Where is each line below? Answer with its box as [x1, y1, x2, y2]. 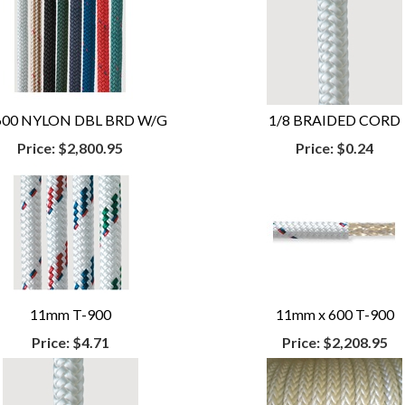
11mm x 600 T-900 [275, 306, 394, 323]
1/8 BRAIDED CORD [268, 111, 401, 128]
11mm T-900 [29, 306, 111, 323]
